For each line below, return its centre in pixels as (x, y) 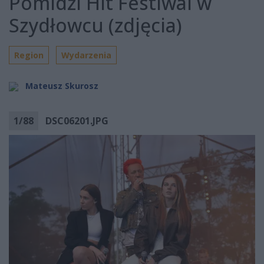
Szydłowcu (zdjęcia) (95, 25)
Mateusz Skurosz (62, 86)
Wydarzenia (86, 55)
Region (29, 55)
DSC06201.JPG (77, 121)
